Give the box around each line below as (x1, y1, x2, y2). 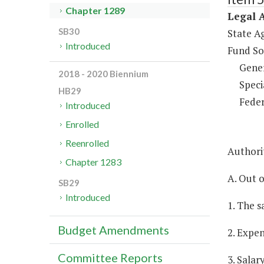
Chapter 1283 (65, 156, 122, 168)
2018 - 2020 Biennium (58, 68, 148, 80)
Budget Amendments (58, 223, 169, 237)
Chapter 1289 (65, 5, 126, 16)
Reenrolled (65, 137, 110, 149)
